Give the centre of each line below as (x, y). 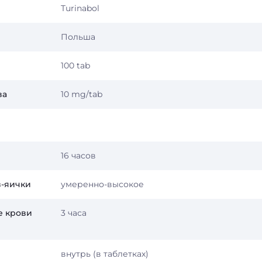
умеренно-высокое (102, 184)
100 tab (75, 65)
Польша (78, 37)
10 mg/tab (82, 94)
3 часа (74, 213)
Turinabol (80, 8)
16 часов (78, 156)
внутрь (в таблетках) (105, 254)
